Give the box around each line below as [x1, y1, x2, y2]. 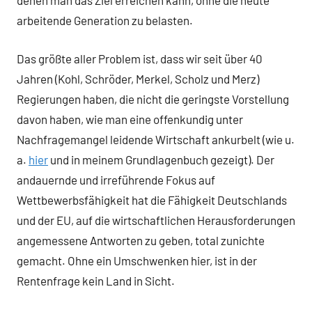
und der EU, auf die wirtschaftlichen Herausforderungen [17, 212, 295, 227]
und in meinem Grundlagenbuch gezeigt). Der [48, 152, 274, 166]
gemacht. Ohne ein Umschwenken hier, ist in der [17, 253, 257, 267]
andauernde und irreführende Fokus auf [17, 172, 215, 187]
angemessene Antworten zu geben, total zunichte [17, 233, 265, 247]
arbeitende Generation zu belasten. [17, 13, 195, 28]
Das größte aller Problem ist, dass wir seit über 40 [17, 51, 263, 65]
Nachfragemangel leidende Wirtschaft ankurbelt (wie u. [17, 132, 295, 146]
